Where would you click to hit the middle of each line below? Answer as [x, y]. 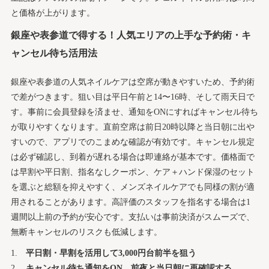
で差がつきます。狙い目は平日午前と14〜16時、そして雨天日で [132, 97]
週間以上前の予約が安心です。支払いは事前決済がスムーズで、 [132, 217]
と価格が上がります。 [53, 13]
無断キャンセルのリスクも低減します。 [86, 232]
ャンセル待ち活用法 [54, 53]
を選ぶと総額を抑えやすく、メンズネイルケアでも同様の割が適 [132, 187]
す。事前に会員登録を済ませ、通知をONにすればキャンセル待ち [134, 112]
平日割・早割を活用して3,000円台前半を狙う [111, 253]
